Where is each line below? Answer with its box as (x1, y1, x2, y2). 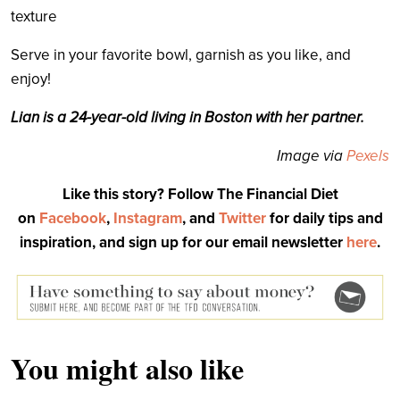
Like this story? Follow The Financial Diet (62, 184, 338, 204)
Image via (277, 146, 346, 165)
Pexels (346, 146, 389, 165)
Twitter (218, 208, 266, 228)
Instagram (112, 208, 182, 228)
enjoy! (11, 69, 51, 88)
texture (11, 6, 57, 26)
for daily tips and (265, 208, 383, 228)
